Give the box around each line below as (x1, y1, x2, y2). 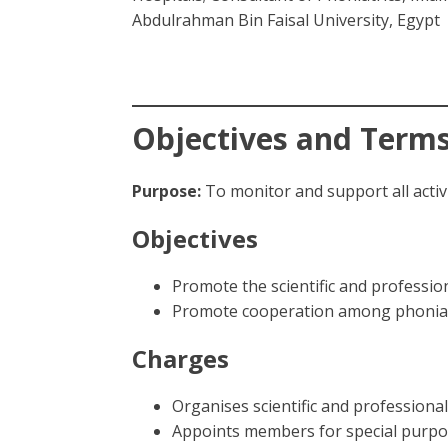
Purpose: (132, 180, 201, 202)
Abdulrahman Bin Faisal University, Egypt (132, 9, 440, 31)
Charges (132, 342, 229, 375)
